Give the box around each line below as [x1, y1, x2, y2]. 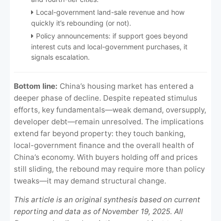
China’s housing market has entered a [58, 81, 194, 91]
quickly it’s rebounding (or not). [31, 18, 132, 27]
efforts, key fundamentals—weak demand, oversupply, [14, 105, 207, 114]
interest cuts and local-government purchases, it [31, 42, 188, 51]
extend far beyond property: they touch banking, [14, 128, 186, 138]
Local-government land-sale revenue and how [36, 7, 185, 16]
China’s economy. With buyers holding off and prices [14, 152, 198, 162]
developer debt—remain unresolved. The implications [14, 116, 204, 126]
